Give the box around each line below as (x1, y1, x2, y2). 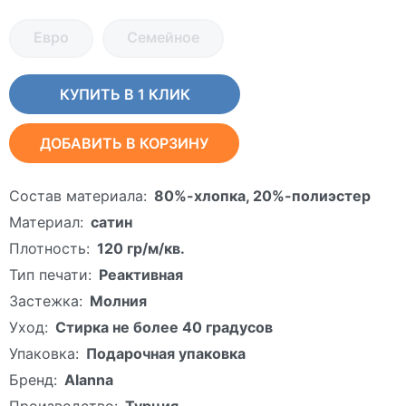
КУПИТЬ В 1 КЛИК (59, 84, 190, 103)
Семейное (126, 27, 199, 46)
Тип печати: (9, 265, 92, 284)
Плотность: (9, 238, 90, 257)
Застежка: (9, 291, 82, 310)
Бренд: (9, 370, 57, 389)
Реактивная (99, 265, 183, 284)
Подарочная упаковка (86, 343, 246, 362)
